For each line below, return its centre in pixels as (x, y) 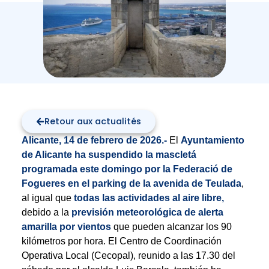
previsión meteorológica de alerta (147, 212)
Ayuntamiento (212, 140)
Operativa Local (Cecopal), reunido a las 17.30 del (128, 255)
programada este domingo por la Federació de (127, 169)
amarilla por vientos (67, 226)
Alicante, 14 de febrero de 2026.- (94, 140)
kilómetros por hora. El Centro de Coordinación (121, 241)
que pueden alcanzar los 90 (172, 226)
